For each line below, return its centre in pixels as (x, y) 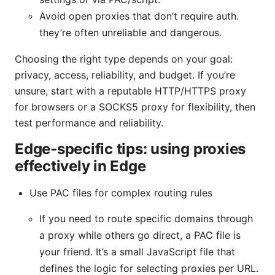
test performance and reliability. (89, 122)
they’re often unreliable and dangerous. (130, 32)
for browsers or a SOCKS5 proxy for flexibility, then (135, 107)
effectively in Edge (80, 166)
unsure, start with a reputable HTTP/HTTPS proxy (130, 91)
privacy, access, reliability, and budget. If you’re (125, 75)
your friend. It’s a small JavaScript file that (137, 251)
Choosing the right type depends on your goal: (124, 59)
